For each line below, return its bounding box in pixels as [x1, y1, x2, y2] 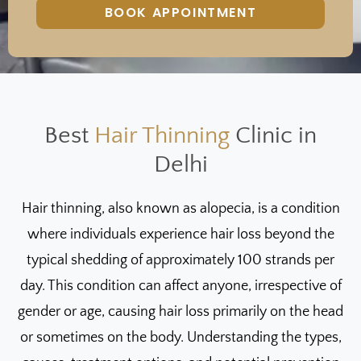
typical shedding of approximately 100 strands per [27, 251, 334, 268]
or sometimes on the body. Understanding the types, [19, 329, 342, 346]
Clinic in [230, 122, 317, 149]
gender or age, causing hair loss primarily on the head [18, 303, 343, 320]
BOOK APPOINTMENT [104, 2, 257, 22]
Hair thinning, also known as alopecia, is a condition [21, 200, 340, 217]
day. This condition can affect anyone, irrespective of [19, 277, 342, 294]
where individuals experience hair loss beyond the [27, 226, 334, 243]
